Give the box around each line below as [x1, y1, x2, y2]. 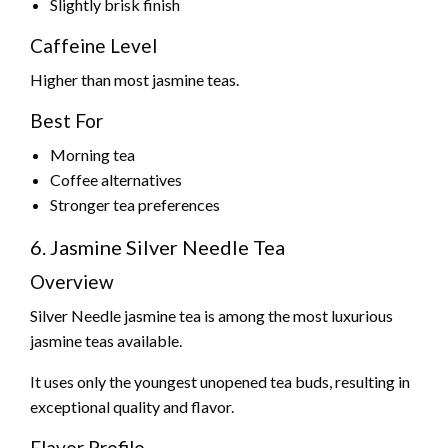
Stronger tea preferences [50, 195, 220, 215]
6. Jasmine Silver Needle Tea [30, 235, 285, 260]
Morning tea [50, 145, 135, 165]
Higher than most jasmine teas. [30, 70, 239, 90]
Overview [30, 270, 114, 294]
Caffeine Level [30, 34, 157, 58]
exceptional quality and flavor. [30, 397, 234, 417]
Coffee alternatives [50, 170, 182, 190]
